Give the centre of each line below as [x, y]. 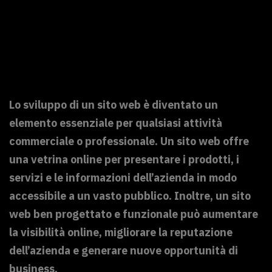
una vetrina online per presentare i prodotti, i [124, 160]
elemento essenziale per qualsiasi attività [116, 123]
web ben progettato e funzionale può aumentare [134, 214]
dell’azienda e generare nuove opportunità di [124, 251]
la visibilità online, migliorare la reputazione [121, 233]
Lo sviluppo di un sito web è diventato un [114, 105]
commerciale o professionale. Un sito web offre [129, 141]
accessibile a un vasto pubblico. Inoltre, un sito [130, 196]
